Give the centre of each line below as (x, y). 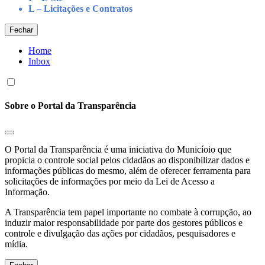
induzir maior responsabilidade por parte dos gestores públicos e (124, 222)
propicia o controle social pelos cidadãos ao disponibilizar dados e (127, 160)
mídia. (16, 244)
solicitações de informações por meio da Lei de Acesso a (110, 181)
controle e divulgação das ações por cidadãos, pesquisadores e (120, 233)
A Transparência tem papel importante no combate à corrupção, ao (128, 212)
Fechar (21, 30)
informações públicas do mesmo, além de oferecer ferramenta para (128, 170)
